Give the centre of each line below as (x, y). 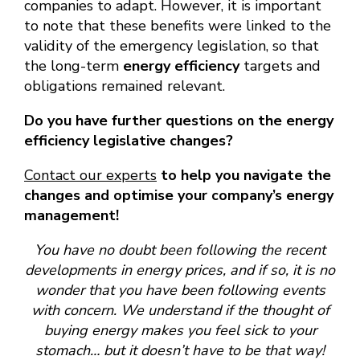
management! (72, 216)
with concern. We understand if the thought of (180, 311)
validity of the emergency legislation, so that (172, 46)
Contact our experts (90, 176)
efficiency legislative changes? (129, 141)
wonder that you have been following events (180, 290)
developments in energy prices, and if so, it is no (180, 270)
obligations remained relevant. (125, 86)
